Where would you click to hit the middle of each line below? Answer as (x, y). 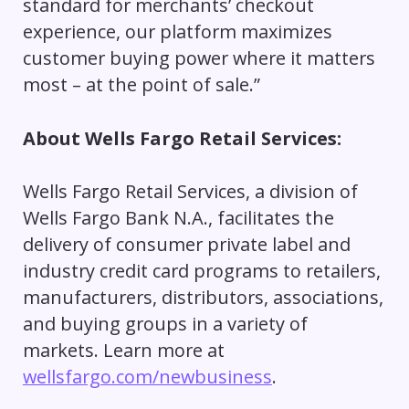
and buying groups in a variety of (165, 324)
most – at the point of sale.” (143, 84)
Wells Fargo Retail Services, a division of (190, 192)
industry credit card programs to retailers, (201, 271)
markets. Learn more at (123, 351)
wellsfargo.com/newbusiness (147, 377)
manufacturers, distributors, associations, (203, 298)
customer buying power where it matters (199, 58)
